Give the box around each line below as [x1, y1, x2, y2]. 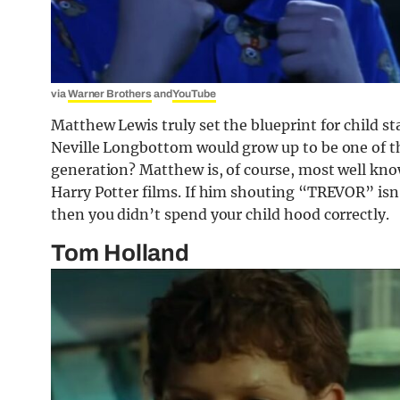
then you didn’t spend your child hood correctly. [51, 204, 389, 223]
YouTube [172, 87, 217, 100]
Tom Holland [51, 239, 190, 265]
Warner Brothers [67, 87, 152, 100]
